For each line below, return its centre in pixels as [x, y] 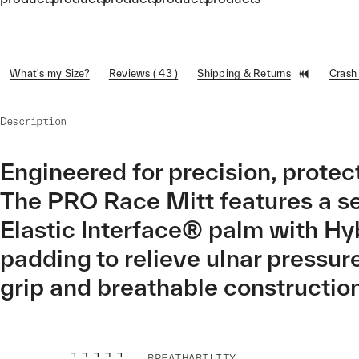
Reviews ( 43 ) [143, 73]
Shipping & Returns [244, 73]
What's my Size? [50, 73]
